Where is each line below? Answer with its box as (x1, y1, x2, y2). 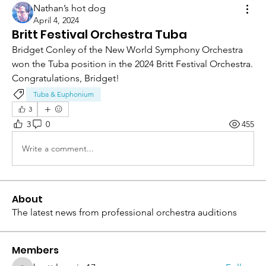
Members (12, 243, 59, 258)
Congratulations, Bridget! (12, 72, 119, 84)
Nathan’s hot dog (33, 2, 106, 14)
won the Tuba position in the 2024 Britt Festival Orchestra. (12, 58, 253, 70)
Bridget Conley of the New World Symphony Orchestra (12, 44, 243, 56)
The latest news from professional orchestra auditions (12, 207, 237, 218)
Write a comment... (22, 142, 94, 154)
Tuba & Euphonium (33, 90, 94, 99)
